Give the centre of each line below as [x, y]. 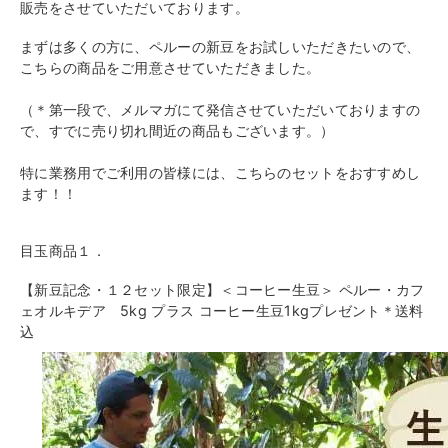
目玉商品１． [63, 251]
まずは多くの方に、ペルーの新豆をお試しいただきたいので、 [220, 47]
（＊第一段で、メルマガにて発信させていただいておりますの [220, 110]
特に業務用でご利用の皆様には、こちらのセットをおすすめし [220, 173]
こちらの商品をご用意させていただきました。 [170, 68]
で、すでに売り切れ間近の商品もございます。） [177, 131]
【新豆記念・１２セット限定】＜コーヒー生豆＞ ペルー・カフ [222, 290]
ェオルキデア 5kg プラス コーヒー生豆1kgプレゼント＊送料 [222, 311]
